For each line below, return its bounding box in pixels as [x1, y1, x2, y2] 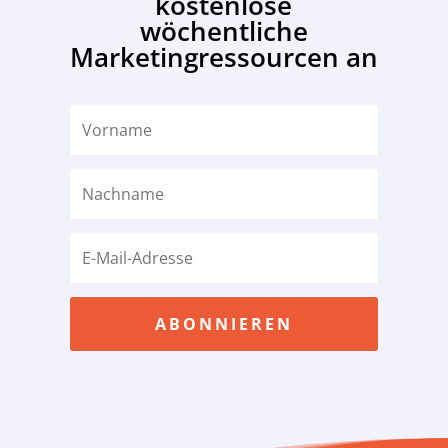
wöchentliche [139, 12, 308, 49]
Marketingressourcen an [69, 38, 378, 75]
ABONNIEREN [154, 312, 293, 335]
